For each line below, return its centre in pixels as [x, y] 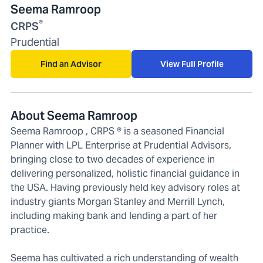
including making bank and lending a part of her [114, 216]
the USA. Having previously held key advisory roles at [125, 188]
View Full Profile [192, 64]
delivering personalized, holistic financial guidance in [125, 174]
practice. [30, 230]
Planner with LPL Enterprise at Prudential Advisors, [121, 146]
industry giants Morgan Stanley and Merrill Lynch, [118, 202]
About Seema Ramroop [74, 116]
